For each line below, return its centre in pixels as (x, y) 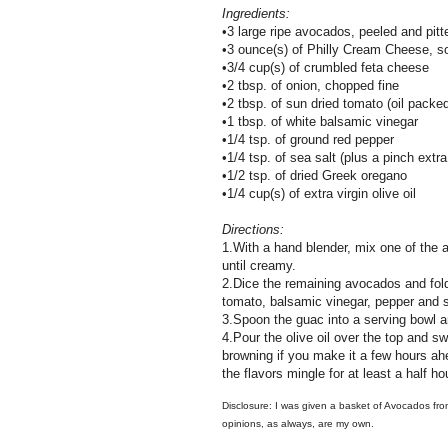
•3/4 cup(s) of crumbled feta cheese (325, 68)
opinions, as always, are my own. (298, 424)
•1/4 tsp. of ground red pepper (308, 140)
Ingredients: (256, 14)
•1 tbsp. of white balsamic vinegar (320, 122)
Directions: (253, 230)
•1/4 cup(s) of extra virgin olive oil (319, 194)
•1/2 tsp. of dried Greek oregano (314, 176)
